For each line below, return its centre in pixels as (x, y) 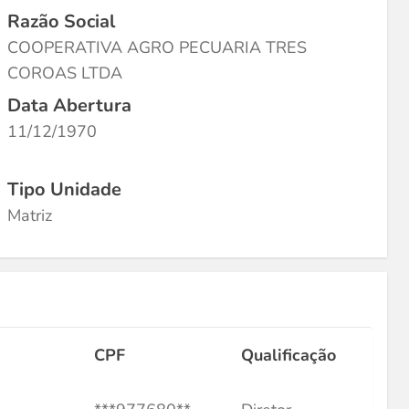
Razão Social (61, 21)
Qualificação (288, 355)
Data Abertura (69, 105)
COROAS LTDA (65, 73)
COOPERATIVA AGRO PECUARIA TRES (157, 47)
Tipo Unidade (64, 189)
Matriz (30, 215)
